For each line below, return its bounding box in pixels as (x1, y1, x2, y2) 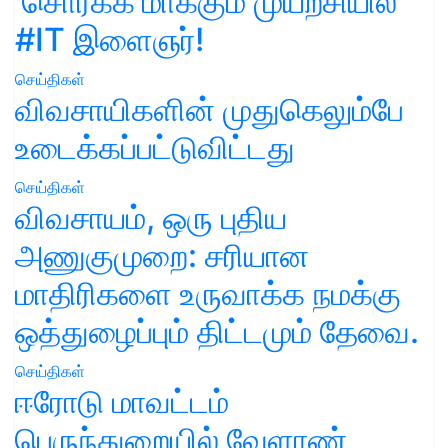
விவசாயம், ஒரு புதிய (15, 197, 287, 237)
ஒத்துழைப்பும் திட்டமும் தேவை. (15, 311, 419, 351)
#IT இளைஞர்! (15, 19, 204, 59)
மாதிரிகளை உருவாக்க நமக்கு (15, 273, 401, 313)
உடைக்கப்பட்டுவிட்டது (15, 127, 295, 167)
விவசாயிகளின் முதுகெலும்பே (15, 89, 404, 129)
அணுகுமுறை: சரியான (15, 235, 309, 275)
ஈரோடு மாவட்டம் (15, 381, 229, 421)
